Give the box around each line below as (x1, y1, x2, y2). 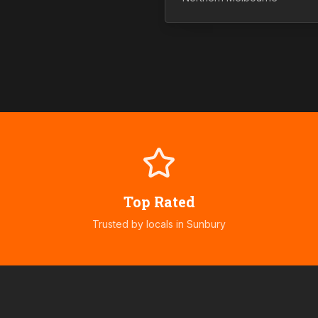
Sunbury (187, 218, 226, 230)
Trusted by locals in (92, 218, 187, 230)
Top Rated (123, 192, 195, 211)
